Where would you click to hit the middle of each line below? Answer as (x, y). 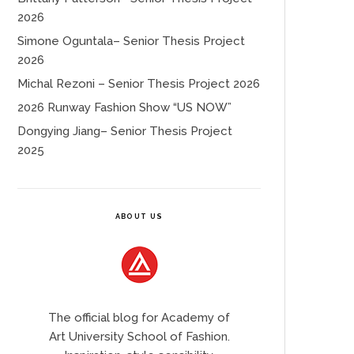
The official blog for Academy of (139, 317)
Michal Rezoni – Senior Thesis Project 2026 (139, 83)
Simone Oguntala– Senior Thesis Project (131, 41)
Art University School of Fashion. (139, 336)
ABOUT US (139, 216)
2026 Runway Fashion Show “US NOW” (124, 107)
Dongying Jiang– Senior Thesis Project (125, 131)
